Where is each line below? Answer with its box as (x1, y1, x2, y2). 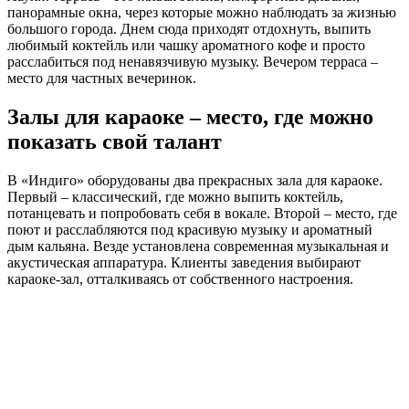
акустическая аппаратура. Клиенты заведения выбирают (7, 254, 361, 270)
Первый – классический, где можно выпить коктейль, (7, 188, 343, 204)
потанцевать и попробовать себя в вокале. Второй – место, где (7, 204, 397, 221)
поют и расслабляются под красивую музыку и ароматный (7, 221, 372, 237)
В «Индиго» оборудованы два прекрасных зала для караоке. (7, 172, 383, 188)
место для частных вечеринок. (7, 70, 196, 87)
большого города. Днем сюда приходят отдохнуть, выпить (7, 21, 371, 37)
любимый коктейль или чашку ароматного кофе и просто (7, 37, 365, 54)
